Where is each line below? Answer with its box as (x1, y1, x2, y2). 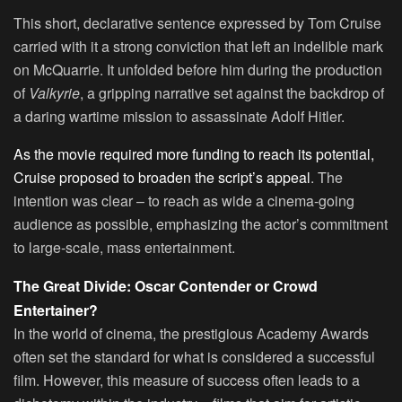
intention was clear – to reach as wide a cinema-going (13, 190, 354, 212)
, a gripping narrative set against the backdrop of (80, 83, 384, 104)
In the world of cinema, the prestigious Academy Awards (13, 323, 369, 345)
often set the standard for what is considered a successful (13, 346, 375, 368)
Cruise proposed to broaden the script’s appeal (13, 167, 310, 188)
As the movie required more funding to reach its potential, (13, 144, 374, 165)
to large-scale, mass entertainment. (13, 237, 235, 258)
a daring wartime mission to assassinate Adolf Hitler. (13, 106, 345, 127)
